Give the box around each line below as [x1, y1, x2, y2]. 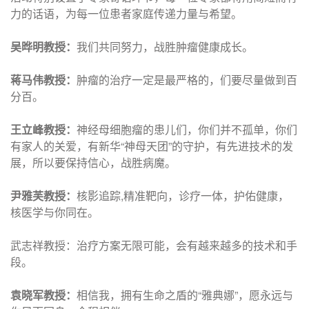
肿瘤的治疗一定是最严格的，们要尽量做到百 [77, 72, 297, 88]
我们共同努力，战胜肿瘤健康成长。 [77, 39, 253, 54]
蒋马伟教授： [10, 72, 77, 88]
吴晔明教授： [10, 39, 77, 54]
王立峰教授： [10, 121, 77, 137]
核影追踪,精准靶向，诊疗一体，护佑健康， [77, 188, 289, 203]
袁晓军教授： [10, 287, 77, 303]
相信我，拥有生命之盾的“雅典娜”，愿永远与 [77, 287, 293, 303]
